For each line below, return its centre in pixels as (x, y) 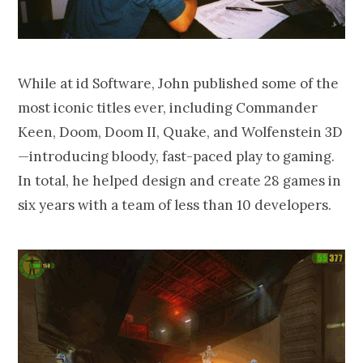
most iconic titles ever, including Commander (168, 107)
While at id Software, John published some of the (178, 83)
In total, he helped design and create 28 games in (179, 180)
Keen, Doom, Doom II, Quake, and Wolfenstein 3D (180, 132)
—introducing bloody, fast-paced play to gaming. (176, 156)
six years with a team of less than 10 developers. (175, 205)
